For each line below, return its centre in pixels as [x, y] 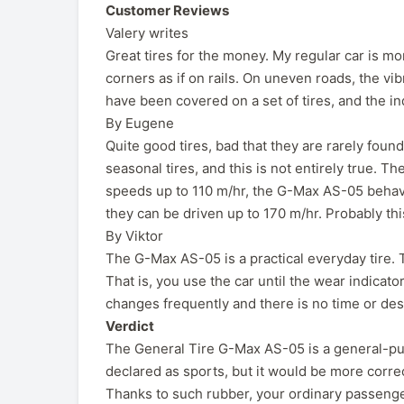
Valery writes [147, 32]
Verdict [130, 326]
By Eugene [140, 123]
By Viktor [134, 235]
